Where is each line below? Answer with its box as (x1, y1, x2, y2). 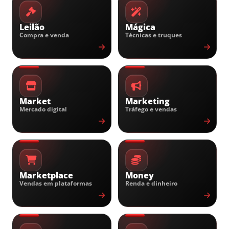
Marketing (125, 96, 170, 107)
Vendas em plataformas (19, 179, 92, 187)
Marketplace (19, 170, 73, 181)
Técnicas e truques (125, 31, 182, 39)
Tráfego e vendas (125, 105, 177, 113)
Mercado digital (19, 105, 67, 113)
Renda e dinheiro (125, 179, 177, 187)
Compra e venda (19, 31, 69, 39)
